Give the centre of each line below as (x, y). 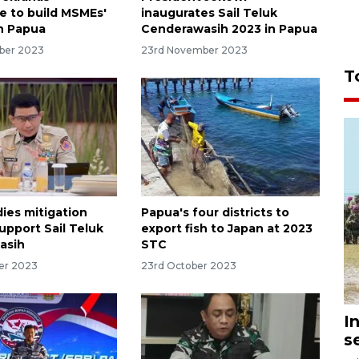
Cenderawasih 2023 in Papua (229, 28)
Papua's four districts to (215, 213)
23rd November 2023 (194, 50)
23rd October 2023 (188, 266)
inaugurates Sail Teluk (209, 12)
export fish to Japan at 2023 (226, 229)
